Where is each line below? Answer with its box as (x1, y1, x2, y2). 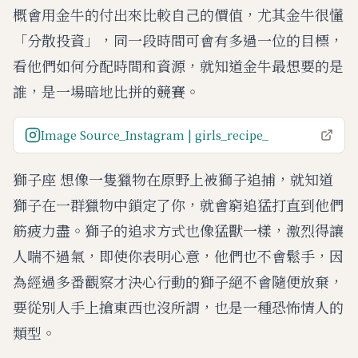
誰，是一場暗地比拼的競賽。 (13, 81, 200, 101)
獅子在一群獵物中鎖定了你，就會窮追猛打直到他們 (13, 194, 344, 215)
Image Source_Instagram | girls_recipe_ (41, 127, 268, 143)
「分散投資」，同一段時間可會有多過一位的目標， (13, 30, 344, 50)
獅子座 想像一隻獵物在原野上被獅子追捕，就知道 (13, 169, 333, 189)
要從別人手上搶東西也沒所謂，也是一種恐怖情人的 (13, 296, 344, 317)
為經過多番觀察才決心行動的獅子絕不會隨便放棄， (13, 271, 344, 292)
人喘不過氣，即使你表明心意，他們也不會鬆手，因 (13, 245, 344, 266)
